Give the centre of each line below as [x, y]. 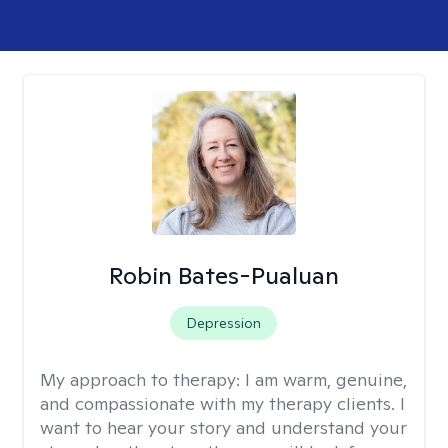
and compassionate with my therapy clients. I [222, 403]
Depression [224, 323]
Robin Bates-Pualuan [223, 275]
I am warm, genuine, [326, 379]
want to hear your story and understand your [223, 427]
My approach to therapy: [142, 379]
